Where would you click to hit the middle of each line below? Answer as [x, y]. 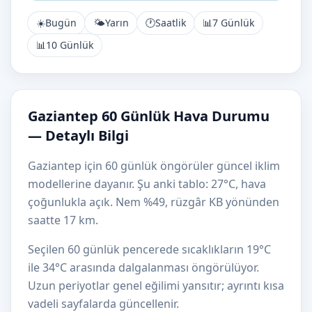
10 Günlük [70, 45]
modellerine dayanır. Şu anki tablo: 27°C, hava [147, 184]
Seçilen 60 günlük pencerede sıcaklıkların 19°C [149, 249]
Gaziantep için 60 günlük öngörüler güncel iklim [154, 166]
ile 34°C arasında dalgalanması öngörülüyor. [143, 267]
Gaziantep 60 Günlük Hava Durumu [149, 116]
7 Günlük [233, 23]
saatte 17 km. [63, 220]
